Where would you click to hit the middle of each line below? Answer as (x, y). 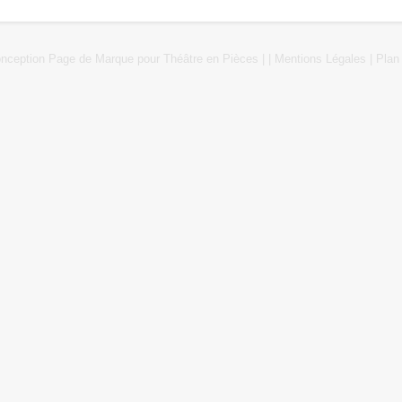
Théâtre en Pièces (211, 58)
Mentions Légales (320, 58)
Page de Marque (91, 58)
